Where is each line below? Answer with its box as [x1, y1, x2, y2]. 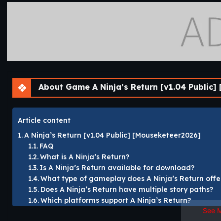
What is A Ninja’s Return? [39, 152, 129, 162]
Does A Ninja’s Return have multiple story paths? [40, 185, 213, 194]
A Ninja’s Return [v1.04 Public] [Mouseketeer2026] [24, 131, 201, 140]
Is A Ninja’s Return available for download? [39, 163, 194, 173]
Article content [18, 115, 71, 125]
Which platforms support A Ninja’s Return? [40, 196, 191, 205]
